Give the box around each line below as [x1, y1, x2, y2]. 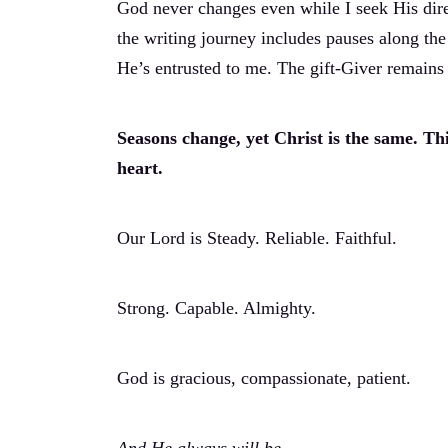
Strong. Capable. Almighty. [117, 298, 316, 318]
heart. [117, 158, 163, 178]
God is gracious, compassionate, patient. [117, 368, 411, 388]
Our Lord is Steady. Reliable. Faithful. [117, 228, 397, 248]
